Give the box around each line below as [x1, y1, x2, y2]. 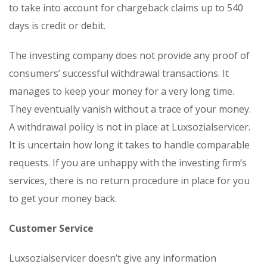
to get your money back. [9, 191, 117, 205]
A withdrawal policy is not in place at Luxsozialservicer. [9, 120, 250, 133]
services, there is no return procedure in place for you [9, 173, 250, 187]
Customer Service [9, 221, 94, 235]
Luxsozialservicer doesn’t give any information [9, 251, 216, 265]
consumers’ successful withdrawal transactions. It [9, 66, 229, 80]
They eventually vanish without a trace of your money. [9, 102, 251, 116]
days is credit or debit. [9, 18, 105, 32]
